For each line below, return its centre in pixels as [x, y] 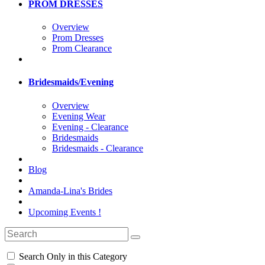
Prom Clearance [82, 49]
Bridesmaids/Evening [71, 82]
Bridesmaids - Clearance [98, 148]
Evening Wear [79, 116]
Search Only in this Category [72, 256]
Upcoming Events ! [65, 212]
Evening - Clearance [90, 127]
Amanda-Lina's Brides [70, 190]
